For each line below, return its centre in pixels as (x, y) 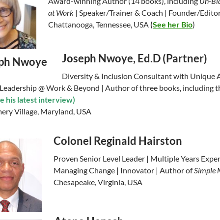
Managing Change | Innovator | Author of (124, 170)
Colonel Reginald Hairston (118, 141)
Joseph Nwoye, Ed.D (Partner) (135, 58)
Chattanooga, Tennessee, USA (99, 25)
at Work (61, 13)
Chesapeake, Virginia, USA (98, 182)
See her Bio (173, 25)
